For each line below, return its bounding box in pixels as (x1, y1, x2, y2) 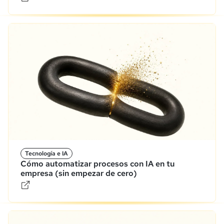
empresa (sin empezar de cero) (20, 167, 137, 178)
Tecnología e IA (25, 149, 68, 157)
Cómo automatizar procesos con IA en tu (20, 158, 174, 169)
